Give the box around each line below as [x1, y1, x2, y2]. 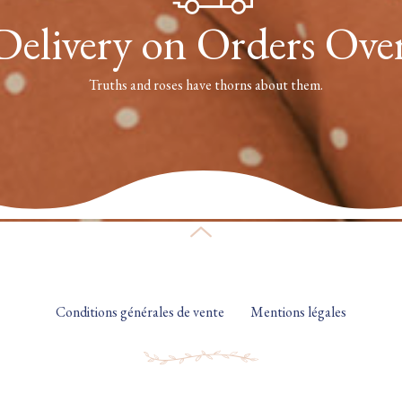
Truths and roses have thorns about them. [88, 75, 323, 95]
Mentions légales [249, 302, 346, 322]
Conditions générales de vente [55, 302, 224, 322]
